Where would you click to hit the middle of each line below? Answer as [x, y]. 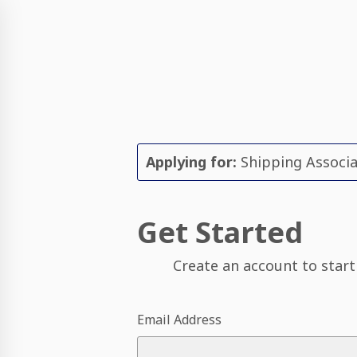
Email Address [180, 320]
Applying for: [192, 162]
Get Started [220, 232]
